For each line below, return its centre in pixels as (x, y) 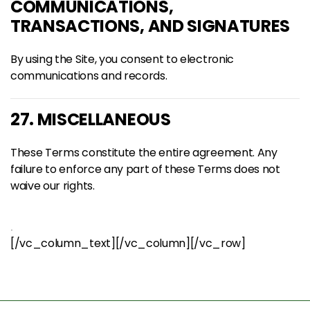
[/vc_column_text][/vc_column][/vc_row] (128, 243)
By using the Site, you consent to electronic (122, 59)
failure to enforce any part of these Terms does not (145, 169)
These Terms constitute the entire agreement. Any (144, 153)
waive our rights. (53, 186)
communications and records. (89, 76)
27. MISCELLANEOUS (91, 119)
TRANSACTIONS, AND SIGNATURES (151, 26)
